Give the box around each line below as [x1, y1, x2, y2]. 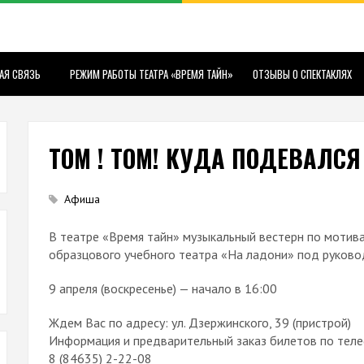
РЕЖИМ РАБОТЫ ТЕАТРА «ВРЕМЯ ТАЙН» [70, 66, 233, 82]
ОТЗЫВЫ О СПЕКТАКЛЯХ [253, 66, 352, 82]
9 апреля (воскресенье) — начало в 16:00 [49, 280, 278, 297]
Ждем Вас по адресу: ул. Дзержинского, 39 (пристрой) [49, 314, 352, 331]
